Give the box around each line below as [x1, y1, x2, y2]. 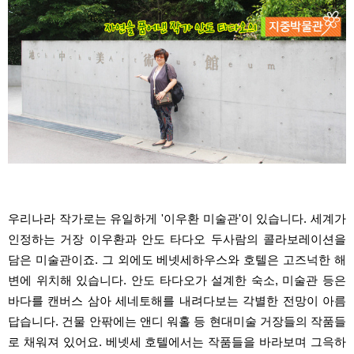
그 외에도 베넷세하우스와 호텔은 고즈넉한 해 [101, 254, 347, 267]
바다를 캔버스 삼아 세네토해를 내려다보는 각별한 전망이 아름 [8, 295, 346, 308]
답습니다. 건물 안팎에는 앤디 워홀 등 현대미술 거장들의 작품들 [8, 315, 346, 329]
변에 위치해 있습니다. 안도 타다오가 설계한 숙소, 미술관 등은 [8, 274, 346, 288]
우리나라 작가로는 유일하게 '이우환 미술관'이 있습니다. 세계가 [8, 213, 346, 226]
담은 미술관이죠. [8, 254, 102, 267]
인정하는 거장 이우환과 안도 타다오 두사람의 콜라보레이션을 [8, 233, 346, 247]
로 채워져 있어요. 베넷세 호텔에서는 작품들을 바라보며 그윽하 [8, 336, 346, 349]
